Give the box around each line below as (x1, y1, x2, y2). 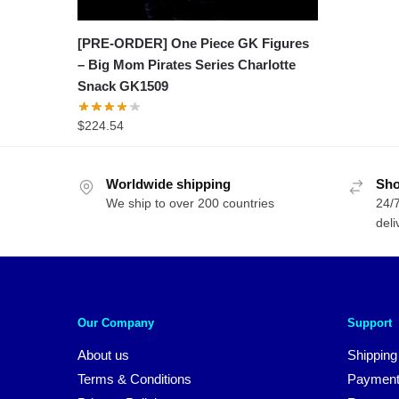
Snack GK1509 (77, 77, 169, 94)
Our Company (77, 316, 154, 330)
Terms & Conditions (77, 371, 191, 387)
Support (346, 316, 392, 330)
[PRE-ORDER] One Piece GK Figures (77, 35, 310, 51)
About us (77, 347, 129, 363)
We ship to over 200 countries (106, 195, 274, 210)
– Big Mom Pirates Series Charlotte (77, 56, 297, 72)
